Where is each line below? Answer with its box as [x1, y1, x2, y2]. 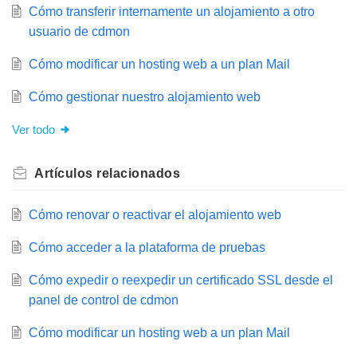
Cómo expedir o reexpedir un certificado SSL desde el [28, 273, 333, 288]
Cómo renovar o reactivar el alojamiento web [28, 208, 281, 222]
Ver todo [12, 123, 55, 137]
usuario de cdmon [28, 25, 130, 39]
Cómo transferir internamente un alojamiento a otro [28, 5, 315, 19]
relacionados [92, 167, 180, 181]
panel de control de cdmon [28, 293, 178, 308]
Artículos [34, 167, 93, 181]
